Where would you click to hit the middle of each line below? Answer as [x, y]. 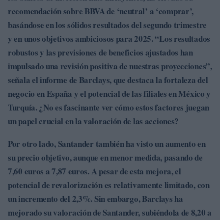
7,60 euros [26, 171]
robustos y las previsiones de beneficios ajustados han [100, 52]
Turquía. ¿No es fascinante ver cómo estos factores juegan [109, 107]
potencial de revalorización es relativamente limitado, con [109, 185]
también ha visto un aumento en [150, 144]
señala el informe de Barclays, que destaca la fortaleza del [108, 80]
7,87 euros [70, 171]
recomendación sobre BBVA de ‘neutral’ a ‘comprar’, [101, 11]
